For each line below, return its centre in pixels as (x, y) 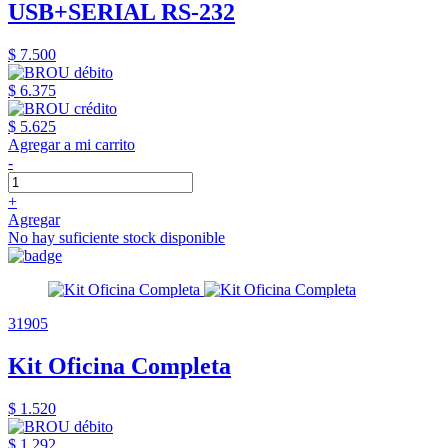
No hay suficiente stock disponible (116, 237)
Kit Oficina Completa (119, 365)
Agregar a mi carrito (71, 144)
